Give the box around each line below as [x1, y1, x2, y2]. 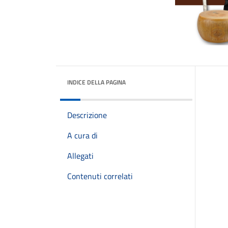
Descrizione [67, 109, 107, 121]
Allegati [67, 150, 94, 162]
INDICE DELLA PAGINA [67, 77, 126, 87]
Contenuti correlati [67, 170, 133, 182]
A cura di [67, 129, 98, 141]
